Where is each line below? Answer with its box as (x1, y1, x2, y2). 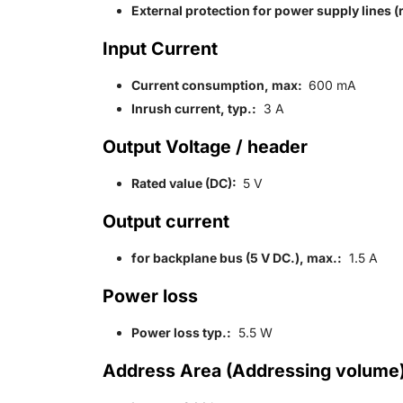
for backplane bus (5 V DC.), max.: (131, 250, 342, 266)
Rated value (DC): (131, 175, 239, 192)
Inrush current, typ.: (131, 101, 256, 117)
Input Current (103, 38, 218, 60)
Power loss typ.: (131, 325, 231, 341)
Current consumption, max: (131, 77, 305, 94)
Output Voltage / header (103, 136, 308, 158)
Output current (103, 210, 229, 233)
